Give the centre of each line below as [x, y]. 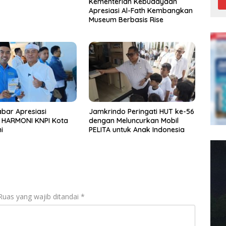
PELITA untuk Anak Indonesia [136, 129]
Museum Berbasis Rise [126, 20]
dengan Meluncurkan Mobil [133, 120]
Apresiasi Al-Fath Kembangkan [140, 11]
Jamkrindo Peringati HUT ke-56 [141, 111]
